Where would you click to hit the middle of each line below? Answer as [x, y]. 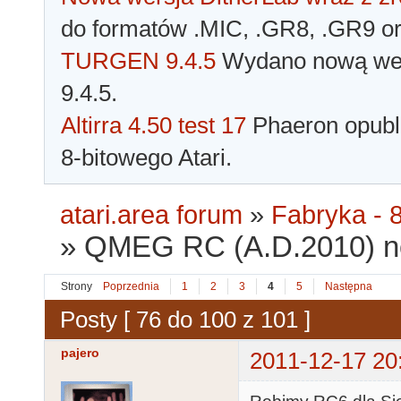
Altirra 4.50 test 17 [154, 126]
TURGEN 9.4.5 [138, 61]
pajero [80, 353]
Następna [349, 287]
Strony [77, 287]
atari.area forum [152, 215]
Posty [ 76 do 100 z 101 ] [185, 319]
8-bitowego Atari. [146, 158]
